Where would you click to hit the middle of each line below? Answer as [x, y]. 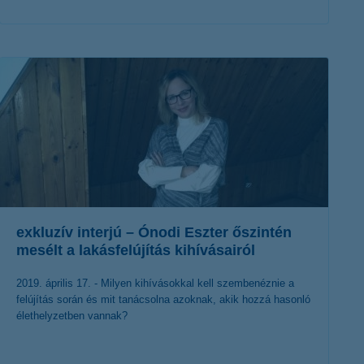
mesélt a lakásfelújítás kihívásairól [136, 250]
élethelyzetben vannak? [72, 316]
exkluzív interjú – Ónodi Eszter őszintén [154, 232]
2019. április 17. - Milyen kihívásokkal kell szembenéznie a [155, 283]
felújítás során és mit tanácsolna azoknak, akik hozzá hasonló [163, 299]
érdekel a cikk [152, 54]
